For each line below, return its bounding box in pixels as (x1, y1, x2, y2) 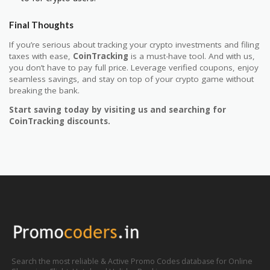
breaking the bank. (9, 84, 80, 96)
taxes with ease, (9, 50, 73, 61)
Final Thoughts (9, 19, 74, 30)
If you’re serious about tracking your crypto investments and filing (9, 39, 259, 50)
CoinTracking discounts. (9, 116, 110, 127)
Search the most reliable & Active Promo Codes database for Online (11, 256, 253, 266)
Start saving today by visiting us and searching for (9, 104, 226, 116)
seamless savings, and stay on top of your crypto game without (9, 73, 254, 84)
